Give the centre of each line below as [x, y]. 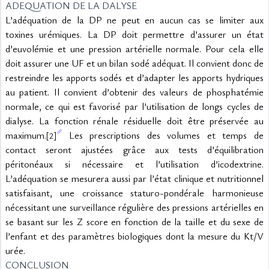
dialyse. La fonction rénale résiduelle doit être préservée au [134, 121]
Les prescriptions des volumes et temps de [163, 135]
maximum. [26, 135]
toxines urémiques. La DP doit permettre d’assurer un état [134, 34]
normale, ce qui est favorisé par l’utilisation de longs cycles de [134, 106]
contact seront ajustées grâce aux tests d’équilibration [134, 150]
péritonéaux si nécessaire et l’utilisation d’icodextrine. [134, 164]
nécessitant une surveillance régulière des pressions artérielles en [134, 207]
